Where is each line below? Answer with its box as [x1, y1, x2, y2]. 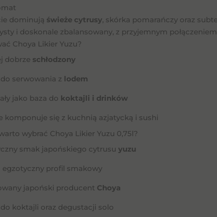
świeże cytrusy [46, 15, 102, 24]
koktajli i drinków [61, 93, 128, 103]
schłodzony [32, 55, 76, 64]
